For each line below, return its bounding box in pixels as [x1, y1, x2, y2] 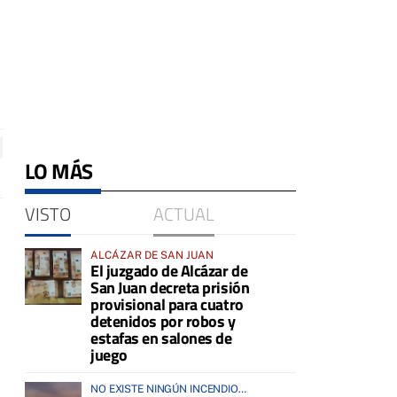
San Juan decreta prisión [90, 276, 250, 300]
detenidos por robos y [90, 309, 236, 334]
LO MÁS [25, 155, 93, 188]
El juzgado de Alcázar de [90, 259, 248, 284]
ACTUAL [152, 200, 214, 229]
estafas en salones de [90, 326, 232, 351]
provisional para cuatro [90, 292, 244, 317]
